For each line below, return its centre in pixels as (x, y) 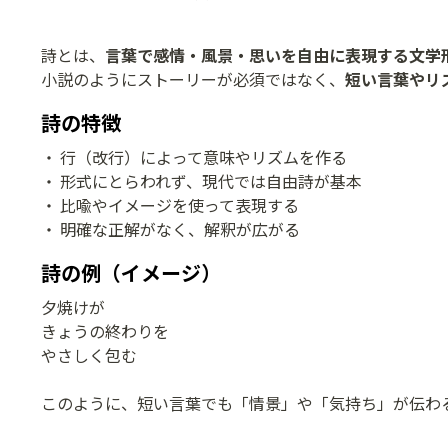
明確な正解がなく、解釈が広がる (180, 231)
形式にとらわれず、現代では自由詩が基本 (211, 183)
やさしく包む (89, 357)
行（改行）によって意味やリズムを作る (204, 159)
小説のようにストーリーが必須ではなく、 (193, 81)
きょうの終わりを (105, 333)
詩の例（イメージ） (131, 274)
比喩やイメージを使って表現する (180, 207)
